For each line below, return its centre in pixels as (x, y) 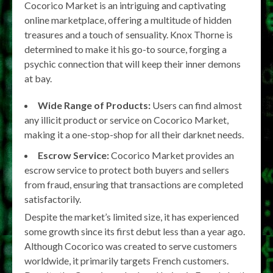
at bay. (38, 78)
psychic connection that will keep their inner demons (133, 64)
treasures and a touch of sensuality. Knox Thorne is (129, 34)
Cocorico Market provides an (172, 155)
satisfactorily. (53, 199)
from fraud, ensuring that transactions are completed (134, 184)
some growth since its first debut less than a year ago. (135, 231)
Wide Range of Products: (94, 105)
